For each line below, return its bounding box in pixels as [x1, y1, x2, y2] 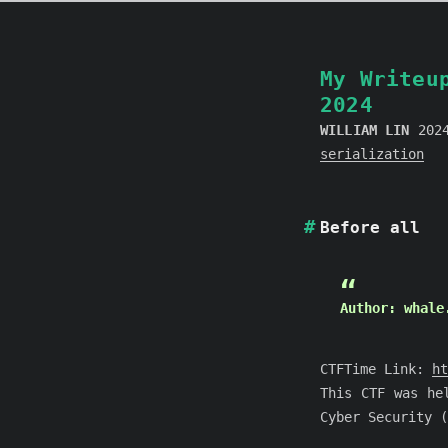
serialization [320, 146, 424, 162]
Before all [320, 218, 420, 237]
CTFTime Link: [320, 361, 432, 377]
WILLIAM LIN [320, 122, 410, 138]
